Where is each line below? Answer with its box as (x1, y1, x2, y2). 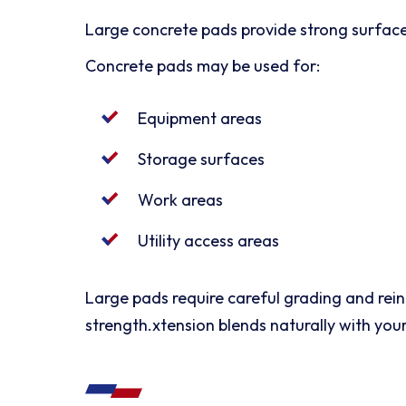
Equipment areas (138, 107, 263, 129)
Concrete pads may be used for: (85, 54, 321, 76)
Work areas (138, 188, 224, 210)
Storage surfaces (138, 148, 266, 169)
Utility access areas (138, 229, 280, 251)
